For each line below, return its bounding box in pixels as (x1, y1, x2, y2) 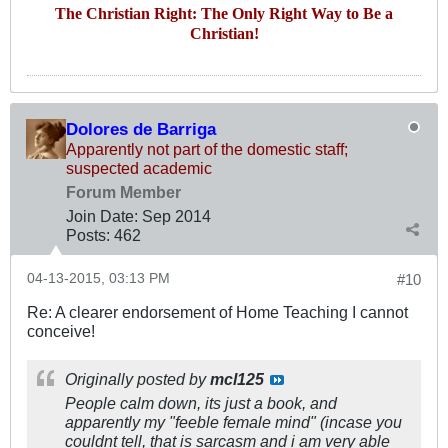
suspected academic (66, 158, 212, 177)
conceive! (27, 321, 95, 340)
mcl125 (210, 369, 264, 388)
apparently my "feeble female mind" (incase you (65, 412, 402, 431)
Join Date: (66, 206, 138, 225)
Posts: (66, 225, 110, 244)
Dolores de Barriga (66, 118, 216, 139)
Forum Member (66, 182, 181, 201)
